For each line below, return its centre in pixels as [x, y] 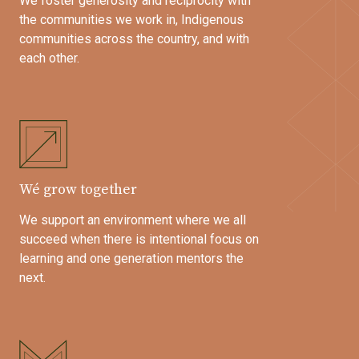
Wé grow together [78, 190]
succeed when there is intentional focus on [139, 240]
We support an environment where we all [133, 220]
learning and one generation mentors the [131, 259]
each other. [49, 58]
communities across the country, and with [134, 39]
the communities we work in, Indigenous [131, 20]
